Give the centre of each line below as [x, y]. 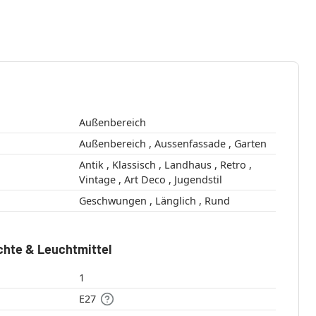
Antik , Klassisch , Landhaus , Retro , [92, 165]
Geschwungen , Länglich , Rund [217, 201]
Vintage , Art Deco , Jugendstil [198, 180]
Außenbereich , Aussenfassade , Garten [250, 144]
